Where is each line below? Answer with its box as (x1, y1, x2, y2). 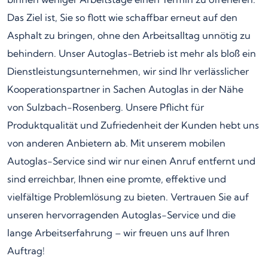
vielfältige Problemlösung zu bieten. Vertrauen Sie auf (7, 190, 249, 203)
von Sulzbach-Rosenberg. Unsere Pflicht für (7, 100, 204, 113)
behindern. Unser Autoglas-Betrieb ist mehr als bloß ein (7, 47, 256, 59)
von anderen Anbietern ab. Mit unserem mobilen (7, 136, 226, 149)
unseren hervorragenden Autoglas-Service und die (7, 208, 236, 221)
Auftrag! (7, 244, 45, 257)
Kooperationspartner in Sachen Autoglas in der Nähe (7, 83, 243, 95)
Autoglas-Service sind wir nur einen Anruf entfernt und (7, 154, 255, 167)
